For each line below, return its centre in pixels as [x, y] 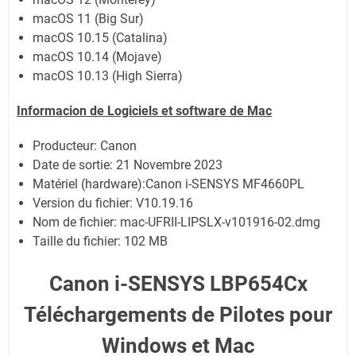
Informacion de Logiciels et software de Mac [144, 111]
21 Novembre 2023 [169, 165]
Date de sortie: [74, 165]
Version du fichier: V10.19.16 [113, 203]
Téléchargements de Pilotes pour [178, 315]
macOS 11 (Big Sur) [88, 19]
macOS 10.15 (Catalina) [100, 38]
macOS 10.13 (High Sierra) [108, 76]
